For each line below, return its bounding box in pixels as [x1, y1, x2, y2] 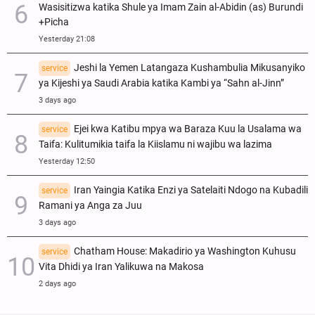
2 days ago [39, 278, 76, 288]
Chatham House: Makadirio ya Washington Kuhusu [74, 245, 296, 257]
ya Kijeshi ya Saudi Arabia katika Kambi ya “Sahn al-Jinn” [39, 77, 284, 89]
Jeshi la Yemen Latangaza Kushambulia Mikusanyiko [74, 61, 305, 74]
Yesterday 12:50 [39, 156, 95, 166]
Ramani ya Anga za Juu [39, 199, 142, 212]
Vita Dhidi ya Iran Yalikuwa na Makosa [39, 260, 204, 273]
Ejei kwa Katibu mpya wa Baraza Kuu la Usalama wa [74, 122, 302, 135]
